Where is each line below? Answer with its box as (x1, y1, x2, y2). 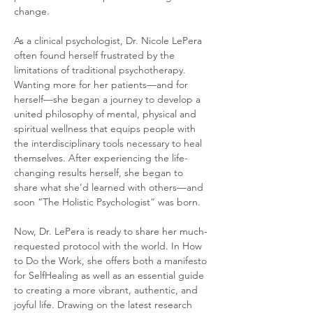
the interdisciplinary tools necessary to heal (14, 137, 205, 150)
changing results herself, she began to (14, 166, 186, 179)
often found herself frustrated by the (14, 49, 177, 61)
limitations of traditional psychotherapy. (14, 64, 189, 76)
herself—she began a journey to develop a (14, 93, 203, 105)
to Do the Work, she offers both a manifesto (14, 254, 210, 267)
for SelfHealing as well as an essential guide (14, 269, 207, 282)
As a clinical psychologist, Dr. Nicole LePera (14, 34, 205, 47)
